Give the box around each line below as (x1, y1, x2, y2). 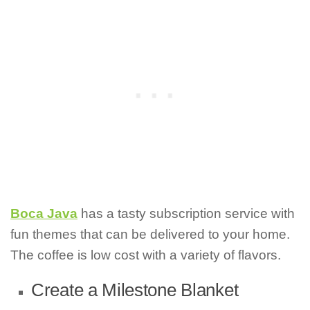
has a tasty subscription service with (81, 206, 295, 221)
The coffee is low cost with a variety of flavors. (10, 248, 281, 263)
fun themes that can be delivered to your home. (10, 227, 290, 242)
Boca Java (10, 206, 77, 221)
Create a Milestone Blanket (31, 280, 239, 300)
